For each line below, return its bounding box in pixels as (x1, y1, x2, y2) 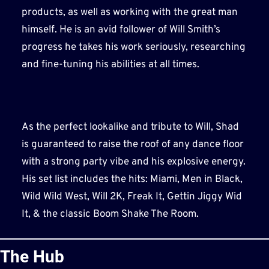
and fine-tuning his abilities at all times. (21, 58, 199, 71)
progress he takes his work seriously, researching (21, 40, 246, 54)
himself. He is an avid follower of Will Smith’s (21, 23, 220, 37)
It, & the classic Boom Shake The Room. (21, 207, 199, 221)
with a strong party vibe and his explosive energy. (21, 155, 246, 169)
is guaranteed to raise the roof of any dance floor (21, 138, 244, 151)
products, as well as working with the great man (21, 5, 238, 19)
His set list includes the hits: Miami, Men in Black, (21, 172, 243, 186)
